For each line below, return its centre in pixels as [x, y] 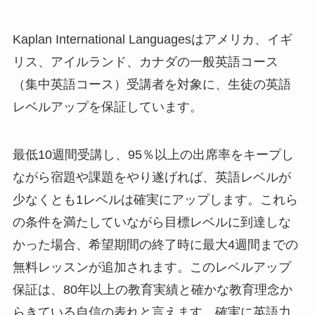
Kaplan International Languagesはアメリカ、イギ [152, 40]
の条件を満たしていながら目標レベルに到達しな [152, 222]
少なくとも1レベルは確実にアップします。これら [155, 199]
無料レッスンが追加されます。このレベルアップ [152, 267]
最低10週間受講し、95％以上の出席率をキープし [153, 154]
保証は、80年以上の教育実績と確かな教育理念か [152, 289]
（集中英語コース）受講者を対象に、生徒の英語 [152, 85]
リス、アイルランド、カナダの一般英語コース [145, 62]
